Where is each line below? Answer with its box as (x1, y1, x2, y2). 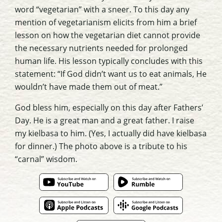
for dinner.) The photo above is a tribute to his (15, 141, 187, 152)
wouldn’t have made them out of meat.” (15, 81, 163, 92)
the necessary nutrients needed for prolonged (15, 43, 188, 54)
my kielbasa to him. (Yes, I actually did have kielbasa (15, 128, 207, 139)
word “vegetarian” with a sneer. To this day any (15, 4, 189, 15)
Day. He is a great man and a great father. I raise (15, 115, 194, 126)
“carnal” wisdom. (15, 154, 77, 165)
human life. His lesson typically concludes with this (15, 55, 203, 66)
